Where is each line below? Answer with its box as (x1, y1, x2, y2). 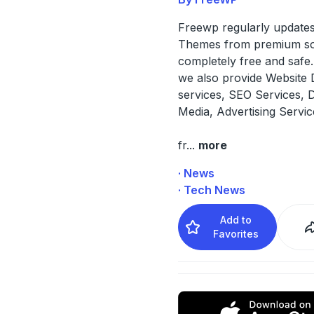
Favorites (213, 227, 259, 240)
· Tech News (177, 182, 245, 197)
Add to (220, 213, 252, 226)
